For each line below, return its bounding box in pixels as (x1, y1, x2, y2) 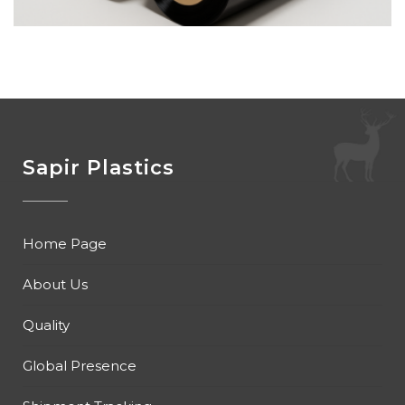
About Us (23, 276, 88, 293)
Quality (23, 316, 70, 334)
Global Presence (23, 357, 137, 374)
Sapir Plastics (23, 155, 174, 180)
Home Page (23, 235, 107, 252)
